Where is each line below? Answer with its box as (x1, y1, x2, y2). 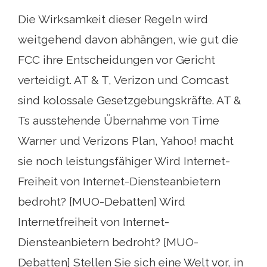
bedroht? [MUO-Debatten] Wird (18, 195, 185, 209)
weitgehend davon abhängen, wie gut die (18, 33, 238, 46)
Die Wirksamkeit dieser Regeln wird (18, 13, 208, 26)
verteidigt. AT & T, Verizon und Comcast (18, 73, 229, 87)
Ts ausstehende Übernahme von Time (18, 114, 219, 128)
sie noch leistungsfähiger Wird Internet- (18, 154, 230, 168)
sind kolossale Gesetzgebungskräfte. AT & (18, 94, 241, 107)
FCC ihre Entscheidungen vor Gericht (18, 53, 215, 67)
